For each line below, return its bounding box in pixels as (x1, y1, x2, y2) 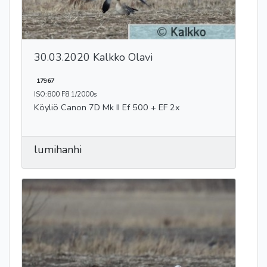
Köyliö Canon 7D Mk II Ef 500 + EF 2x (34, 101, 180, 113)
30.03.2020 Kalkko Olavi (34, 49, 153, 64)
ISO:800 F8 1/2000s (34, 89, 97, 99)
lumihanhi (34, 142, 82, 157)
